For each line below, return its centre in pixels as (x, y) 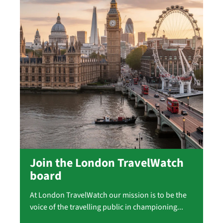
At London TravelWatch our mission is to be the (108, 195)
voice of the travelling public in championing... (107, 207)
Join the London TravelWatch (107, 163)
